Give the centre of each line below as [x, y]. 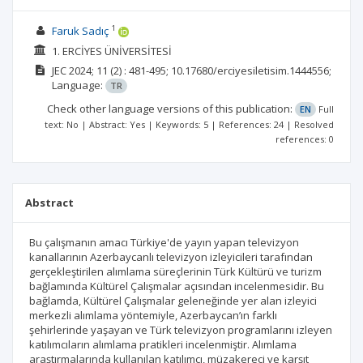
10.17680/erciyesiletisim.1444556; [251, 70]
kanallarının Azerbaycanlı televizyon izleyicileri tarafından [171, 257]
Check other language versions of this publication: [171, 109]
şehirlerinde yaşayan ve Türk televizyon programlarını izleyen [181, 330]
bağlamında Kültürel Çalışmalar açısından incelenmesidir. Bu [177, 286]
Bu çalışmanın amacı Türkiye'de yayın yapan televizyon [164, 242]
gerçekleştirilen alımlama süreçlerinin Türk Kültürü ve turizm [175, 271]
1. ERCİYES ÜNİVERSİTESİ [111, 51]
